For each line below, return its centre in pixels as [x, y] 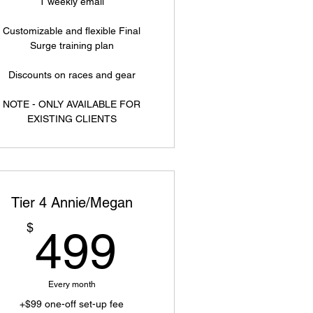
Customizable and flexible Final [72, 31]
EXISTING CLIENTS [72, 119]
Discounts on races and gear [72, 75]
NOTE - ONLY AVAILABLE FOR [72, 104]
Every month [72, 284]
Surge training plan [72, 45]
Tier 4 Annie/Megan [72, 203]
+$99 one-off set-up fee [72, 304]
